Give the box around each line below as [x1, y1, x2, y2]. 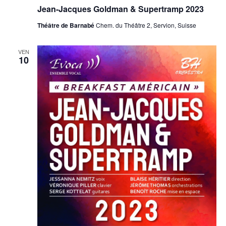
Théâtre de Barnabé [37, 21, 96, 30]
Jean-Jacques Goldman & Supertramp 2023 [37, 3, 204, 15]
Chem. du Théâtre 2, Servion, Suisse [95, 21, 196, 29]
